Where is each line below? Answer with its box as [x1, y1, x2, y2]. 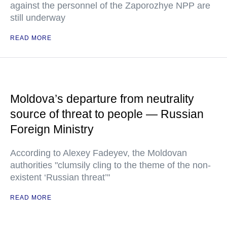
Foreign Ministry [10, 123, 94, 136]
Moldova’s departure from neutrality [10, 92, 194, 105]
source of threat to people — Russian [10, 107, 204, 121]
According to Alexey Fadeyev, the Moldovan [10, 148, 187, 158]
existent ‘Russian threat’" [10, 172, 110, 182]
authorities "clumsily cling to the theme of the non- [10, 160, 211, 170]
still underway [10, 13, 65, 23]
